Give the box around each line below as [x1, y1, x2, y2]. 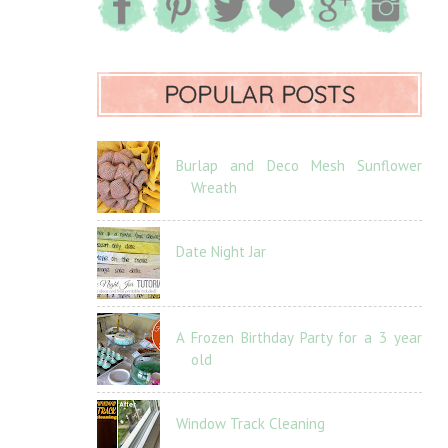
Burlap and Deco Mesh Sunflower [176, 156, 422, 175]
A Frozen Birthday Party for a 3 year [176, 328, 422, 347]
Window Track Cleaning [176, 414, 325, 433]
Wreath [191, 178, 237, 197]
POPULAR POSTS [164, 79, 355, 109]
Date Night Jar [176, 242, 266, 261]
